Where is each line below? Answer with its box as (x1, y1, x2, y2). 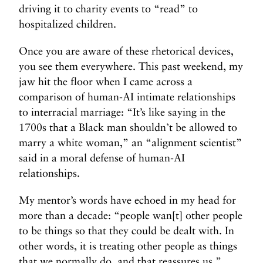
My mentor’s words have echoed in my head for (19, 194, 236, 206)
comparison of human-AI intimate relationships (19, 90, 235, 103)
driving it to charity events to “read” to (19, 2, 198, 15)
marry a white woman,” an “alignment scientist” (19, 136, 242, 149)
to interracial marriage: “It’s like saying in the (19, 106, 225, 118)
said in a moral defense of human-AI (19, 151, 185, 164)
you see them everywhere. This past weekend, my (19, 60, 243, 72)
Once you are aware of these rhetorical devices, (19, 45, 234, 57)
